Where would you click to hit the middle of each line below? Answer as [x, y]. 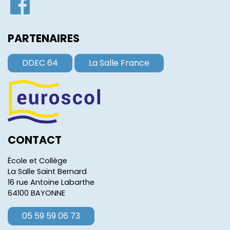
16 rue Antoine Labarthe [51, 182]
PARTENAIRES [44, 39]
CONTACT [35, 140]
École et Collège [37, 160]
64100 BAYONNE [36, 193]
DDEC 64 [40, 63]
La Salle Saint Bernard [47, 171]
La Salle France [119, 63]
